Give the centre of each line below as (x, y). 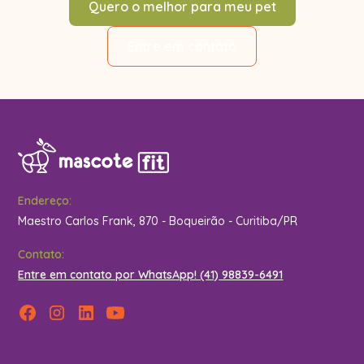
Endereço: (45, 201)
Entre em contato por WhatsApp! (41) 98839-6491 (151, 275)
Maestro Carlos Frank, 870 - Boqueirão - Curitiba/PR (158, 221)
